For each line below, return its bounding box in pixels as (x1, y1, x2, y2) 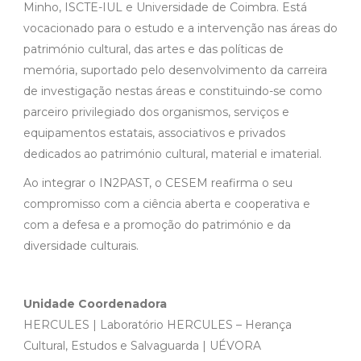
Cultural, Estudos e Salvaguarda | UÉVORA (23, 338, 261, 353)
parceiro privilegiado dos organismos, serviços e (23, 104, 289, 119)
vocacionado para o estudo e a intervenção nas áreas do (23, 20, 338, 35)
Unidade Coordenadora (23, 296, 167, 311)
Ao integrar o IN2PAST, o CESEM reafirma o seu (23, 175, 293, 190)
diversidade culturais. (23, 238, 139, 253)
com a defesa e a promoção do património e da (23, 217, 291, 232)
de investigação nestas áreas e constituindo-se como (23, 83, 322, 98)
